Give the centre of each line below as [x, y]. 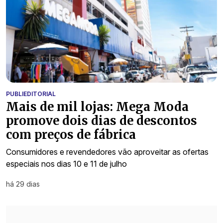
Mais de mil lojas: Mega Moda [97, 107]
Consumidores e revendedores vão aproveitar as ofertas [107, 152]
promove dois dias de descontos [102, 120]
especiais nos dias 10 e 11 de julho [66, 164]
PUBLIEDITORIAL [31, 94]
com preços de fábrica [71, 134]
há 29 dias [23, 184]
